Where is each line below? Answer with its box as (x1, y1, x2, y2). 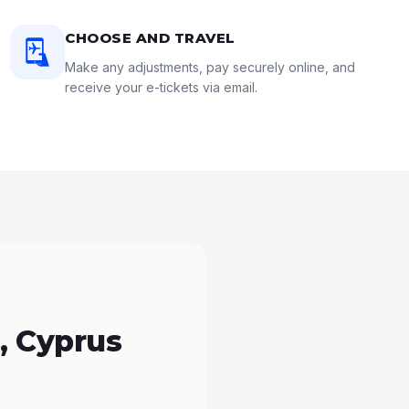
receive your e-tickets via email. (65, 79, 258, 95)
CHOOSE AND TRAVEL (65, 29, 236, 47)
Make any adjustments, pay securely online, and (65, 59, 356, 75)
